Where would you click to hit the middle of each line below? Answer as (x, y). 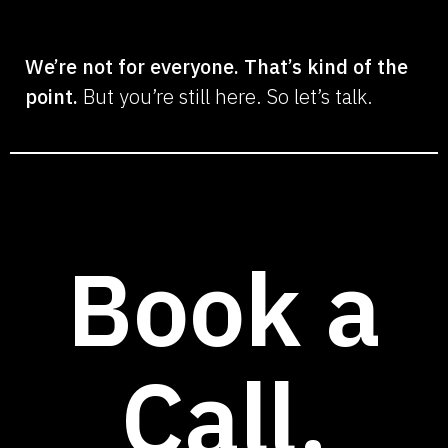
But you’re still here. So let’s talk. (225, 97)
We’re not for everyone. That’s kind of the (216, 67)
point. (51, 97)
